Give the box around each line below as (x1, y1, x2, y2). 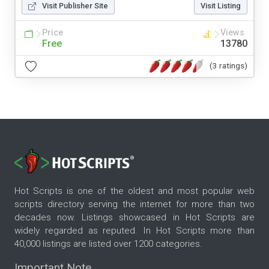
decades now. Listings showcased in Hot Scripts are (14, 212, 255, 223)
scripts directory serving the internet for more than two (14, 199, 255, 210)
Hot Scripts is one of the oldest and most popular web (14, 186, 255, 197)
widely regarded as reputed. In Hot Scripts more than (14, 225, 255, 237)
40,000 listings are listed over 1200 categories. (14, 238, 202, 250)
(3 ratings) (210, 61, 247, 71)
